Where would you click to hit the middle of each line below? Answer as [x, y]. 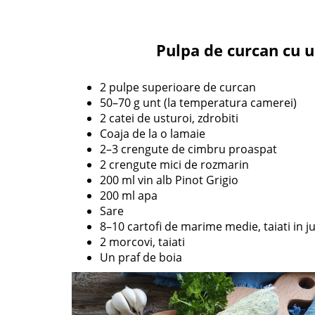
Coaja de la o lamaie [153, 134]
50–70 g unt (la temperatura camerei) [198, 103]
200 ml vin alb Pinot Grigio [169, 180]
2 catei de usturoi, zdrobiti [169, 118]
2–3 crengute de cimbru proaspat [188, 149]
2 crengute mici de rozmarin [174, 165]
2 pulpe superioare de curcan [178, 88]
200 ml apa [129, 196]
